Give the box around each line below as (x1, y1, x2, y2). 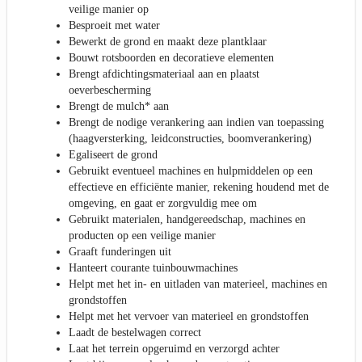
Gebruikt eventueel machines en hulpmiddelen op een (69, 165, 313, 178)
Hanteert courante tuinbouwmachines (69, 262, 238, 275)
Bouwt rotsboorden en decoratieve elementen (69, 52, 274, 65)
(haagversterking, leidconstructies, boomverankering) (69, 133, 312, 145)
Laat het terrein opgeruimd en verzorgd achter (69, 343, 280, 356)
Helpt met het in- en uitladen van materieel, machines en (69, 278, 327, 291)
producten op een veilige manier (69, 229, 216, 242)
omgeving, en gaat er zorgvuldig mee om (69, 197, 257, 210)
